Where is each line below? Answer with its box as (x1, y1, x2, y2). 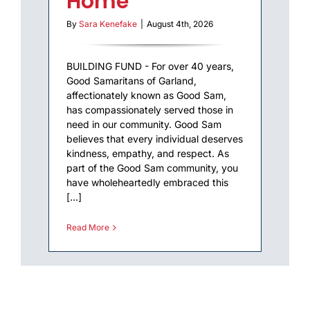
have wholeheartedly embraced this (66, 176, 228, 189)
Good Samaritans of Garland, (66, 75, 197, 87)
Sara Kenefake (79, 19, 137, 30)
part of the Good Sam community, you (66, 162, 238, 174)
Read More (66, 222, 109, 233)
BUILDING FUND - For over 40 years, (66, 60, 234, 73)
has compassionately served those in (66, 104, 233, 116)
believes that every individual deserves (66, 133, 243, 145)
